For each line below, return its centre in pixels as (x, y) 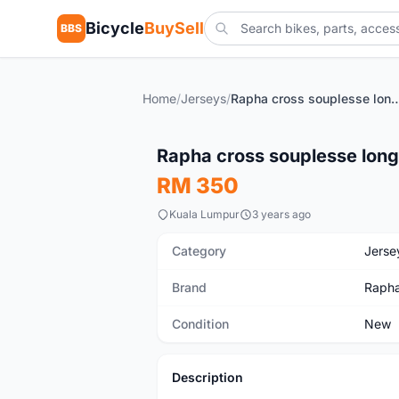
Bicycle (115, 28)
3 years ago (281, 214)
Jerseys (204, 98)
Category (199, 251)
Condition (200, 324)
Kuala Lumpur (204, 214)
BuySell (174, 28)
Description (208, 377)
